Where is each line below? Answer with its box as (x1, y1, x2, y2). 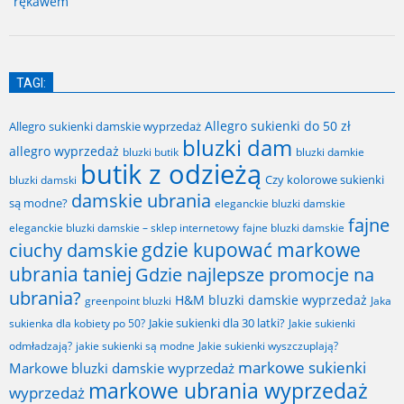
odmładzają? (9, 337, 72, 353)
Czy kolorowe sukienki (265, 170, 384, 188)
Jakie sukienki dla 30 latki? (149, 314, 285, 331)
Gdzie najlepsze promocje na (135, 262, 374, 287)
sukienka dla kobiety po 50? (9, 315, 145, 331)
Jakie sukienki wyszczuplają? (198, 337, 338, 353)
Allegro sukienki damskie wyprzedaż (9, 117, 201, 134)
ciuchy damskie (9, 237, 138, 262)
